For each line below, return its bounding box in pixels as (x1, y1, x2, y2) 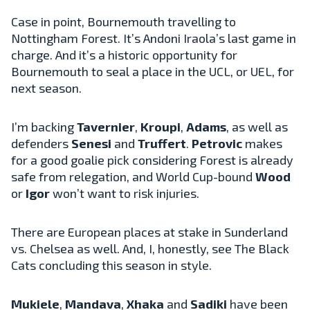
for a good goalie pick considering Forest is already (11, 152, 293, 167)
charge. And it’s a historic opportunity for (11, 46, 237, 62)
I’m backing (11, 118, 77, 134)
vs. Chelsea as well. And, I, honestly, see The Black (11, 240, 289, 256)
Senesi (71, 135, 111, 151)
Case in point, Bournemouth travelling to (11, 13, 236, 29)
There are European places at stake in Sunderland (11, 224, 288, 239)
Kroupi (140, 118, 181, 134)
